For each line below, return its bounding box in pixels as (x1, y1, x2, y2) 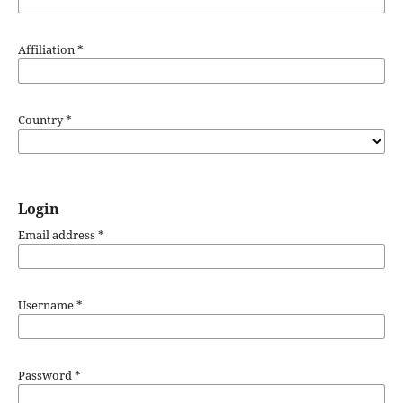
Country (17, 112, 66, 129)
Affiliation (17, 41, 77, 58)
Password (17, 367, 75, 384)
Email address (17, 227, 98, 244)
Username (17, 297, 76, 314)
